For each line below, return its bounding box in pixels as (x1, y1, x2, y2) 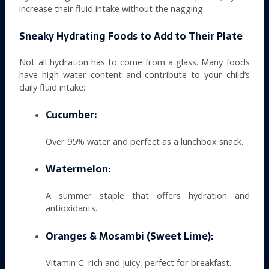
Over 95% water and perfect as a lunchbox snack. (46, 134, 244, 147)
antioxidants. (46, 202, 98, 214)
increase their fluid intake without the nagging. (19, 2, 205, 15)
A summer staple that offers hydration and (46, 189, 250, 202)
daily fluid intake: (19, 80, 86, 93)
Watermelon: (46, 161, 111, 178)
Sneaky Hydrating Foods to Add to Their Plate (19, 28, 243, 44)
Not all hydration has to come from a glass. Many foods (19, 55, 250, 68)
